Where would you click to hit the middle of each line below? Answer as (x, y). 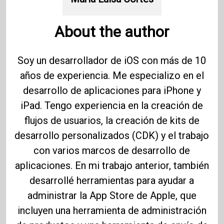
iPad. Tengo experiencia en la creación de (112, 106)
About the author (112, 32)
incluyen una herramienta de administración (112, 211)
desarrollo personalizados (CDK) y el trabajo (112, 136)
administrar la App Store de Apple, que (112, 196)
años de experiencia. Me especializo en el (112, 76)
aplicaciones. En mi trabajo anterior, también (112, 166)
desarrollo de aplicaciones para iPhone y (112, 91)
